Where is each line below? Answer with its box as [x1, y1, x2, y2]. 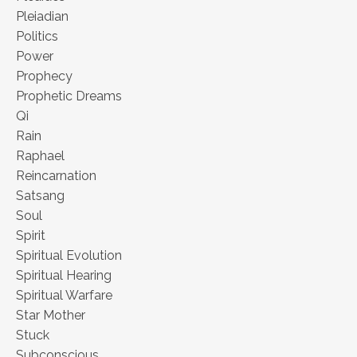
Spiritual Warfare [16, 288, 112, 304]
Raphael [16, 148, 65, 164]
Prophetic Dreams [16, 88, 122, 104]
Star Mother [16, 308, 85, 324]
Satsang [16, 188, 65, 204]
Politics [16, 29, 58, 45]
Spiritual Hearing [16, 268, 112, 284]
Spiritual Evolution [16, 248, 122, 264]
